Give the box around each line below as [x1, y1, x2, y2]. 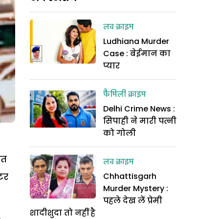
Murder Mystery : [103, 183, 168, 194]
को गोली [103, 128, 136, 139]
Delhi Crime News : [103, 103, 175, 114]
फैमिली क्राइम [103, 88, 146, 102]
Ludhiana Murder [103, 36, 169, 47]
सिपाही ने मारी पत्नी [103, 115, 176, 127]
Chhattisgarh [103, 171, 156, 182]
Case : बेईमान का [103, 48, 171, 59]
